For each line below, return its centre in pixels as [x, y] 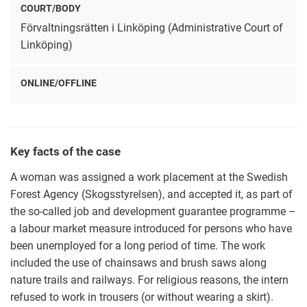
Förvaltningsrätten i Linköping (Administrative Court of [152, 28]
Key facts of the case [65, 152]
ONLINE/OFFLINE [59, 83]
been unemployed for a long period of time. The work [138, 246]
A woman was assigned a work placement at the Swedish [149, 177]
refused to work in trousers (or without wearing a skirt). [142, 297]
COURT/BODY [51, 9]
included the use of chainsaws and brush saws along [138, 263]
